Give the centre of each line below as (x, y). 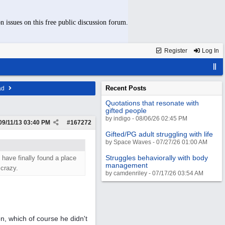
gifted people (126, 110)
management (127, 165)
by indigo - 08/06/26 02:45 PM (146, 119)
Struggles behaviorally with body (157, 158)
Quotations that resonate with (152, 103)
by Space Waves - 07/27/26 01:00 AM (156, 142)
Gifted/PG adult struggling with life (159, 134)
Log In (210, 51)
